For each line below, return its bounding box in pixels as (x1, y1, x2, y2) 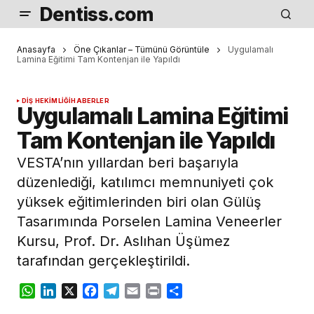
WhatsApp (35, 284, 91, 299)
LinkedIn (56, 284, 101, 299)
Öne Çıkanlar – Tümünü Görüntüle (74, 44, 210, 55)
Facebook (98, 284, 151, 299)
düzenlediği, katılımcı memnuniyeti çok (17, 174, 273, 191)
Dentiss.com (39, 3, 154, 25)
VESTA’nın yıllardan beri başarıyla (17, 154, 238, 172)
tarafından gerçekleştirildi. (17, 252, 190, 270)
